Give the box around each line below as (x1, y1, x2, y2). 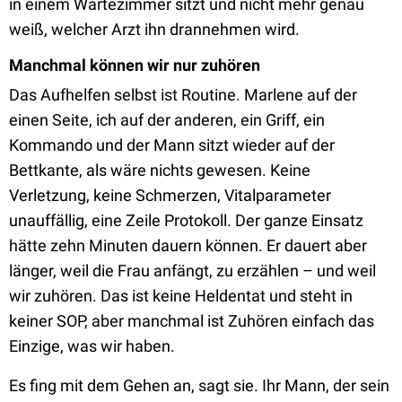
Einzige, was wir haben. (9, 336, 175, 355)
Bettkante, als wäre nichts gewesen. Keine (9, 161, 310, 179)
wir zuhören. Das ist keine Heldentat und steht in (9, 286, 353, 305)
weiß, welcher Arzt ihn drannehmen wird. (9, 20, 300, 39)
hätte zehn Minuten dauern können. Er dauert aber (9, 236, 367, 255)
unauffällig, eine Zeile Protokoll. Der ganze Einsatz (9, 211, 363, 230)
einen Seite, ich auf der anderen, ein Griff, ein (9, 110, 325, 129)
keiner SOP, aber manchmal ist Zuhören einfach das (9, 311, 374, 330)
